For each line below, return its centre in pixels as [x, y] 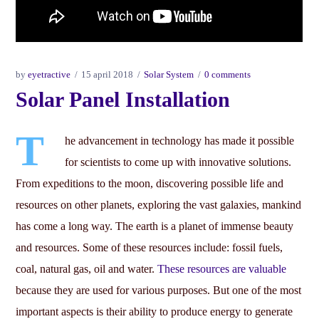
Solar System [169, 75]
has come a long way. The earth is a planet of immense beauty [155, 226]
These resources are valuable [222, 269]
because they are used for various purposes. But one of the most [159, 291]
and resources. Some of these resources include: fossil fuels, [150, 248]
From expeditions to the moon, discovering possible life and [150, 184]
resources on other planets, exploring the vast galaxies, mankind [159, 205]
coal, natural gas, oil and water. [87, 269]
